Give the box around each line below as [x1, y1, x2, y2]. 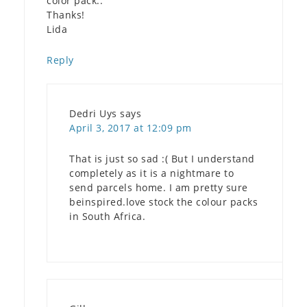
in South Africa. [69, 209, 145, 223]
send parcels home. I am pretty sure [69, 180, 248, 194]
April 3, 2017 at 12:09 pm [69, 121, 192, 134]
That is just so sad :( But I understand [69, 151, 255, 165]
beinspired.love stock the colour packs [69, 195, 258, 208]
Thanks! [47, 8, 85, 21]
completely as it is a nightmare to [69, 166, 234, 180]
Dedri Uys [69, 106, 117, 120]
